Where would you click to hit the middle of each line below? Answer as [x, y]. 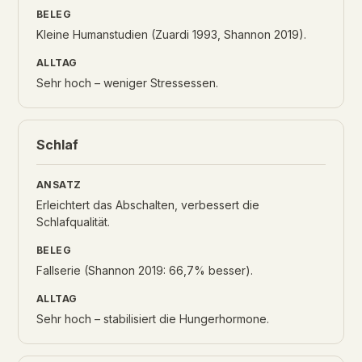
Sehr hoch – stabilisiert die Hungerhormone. [153, 319]
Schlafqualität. [73, 222]
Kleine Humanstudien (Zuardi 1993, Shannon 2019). [171, 34]
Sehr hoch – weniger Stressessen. [127, 83]
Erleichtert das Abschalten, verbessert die [148, 205]
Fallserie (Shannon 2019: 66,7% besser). [145, 270]
